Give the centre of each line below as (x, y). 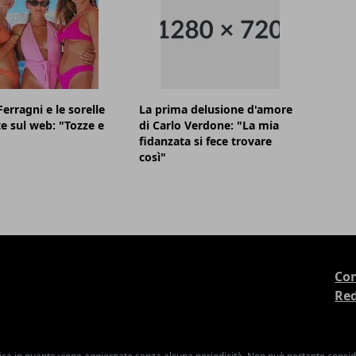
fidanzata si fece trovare (206, 141)
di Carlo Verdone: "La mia (209, 126)
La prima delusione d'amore (216, 110)
